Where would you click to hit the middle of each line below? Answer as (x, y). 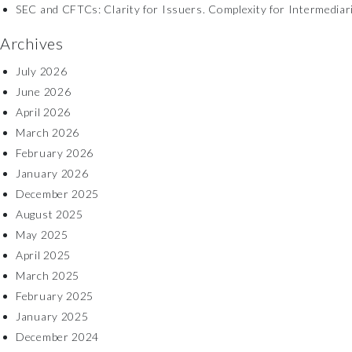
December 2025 (58, 194)
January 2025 (52, 316)
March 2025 (48, 275)
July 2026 (42, 71)
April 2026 (43, 112)
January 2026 (52, 173)
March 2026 (48, 132)
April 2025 (43, 255)
